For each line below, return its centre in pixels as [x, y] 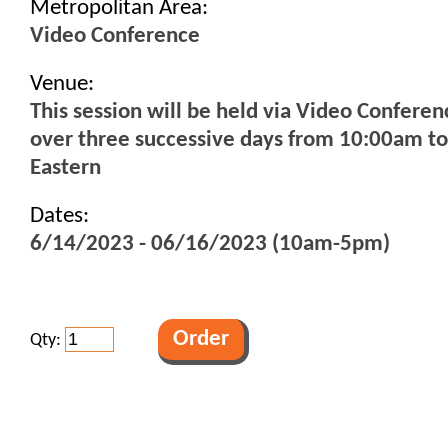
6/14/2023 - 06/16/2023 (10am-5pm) [210, 244]
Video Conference [115, 36]
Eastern [65, 168]
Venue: [62, 84]
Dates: [59, 216]
